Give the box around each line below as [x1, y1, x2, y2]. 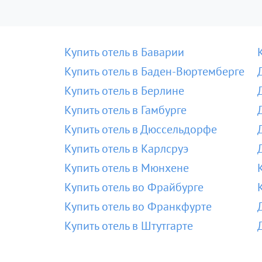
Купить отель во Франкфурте [64, 199, 212, 214]
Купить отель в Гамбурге [64, 102, 187, 118]
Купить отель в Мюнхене [64, 160, 189, 175]
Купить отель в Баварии [64, 44, 184, 60]
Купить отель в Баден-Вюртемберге [64, 64, 244, 79]
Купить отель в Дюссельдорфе [64, 122, 217, 137]
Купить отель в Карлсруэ [64, 141, 188, 156]
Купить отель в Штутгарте [64, 218, 193, 233]
